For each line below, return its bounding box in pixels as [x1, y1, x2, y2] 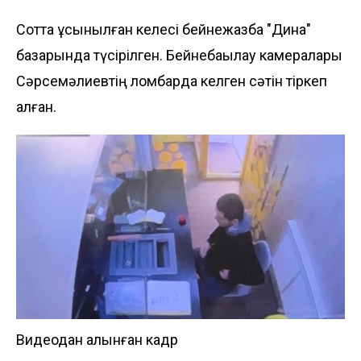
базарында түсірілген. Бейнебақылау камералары [16, 46, 342, 64]
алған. [16, 98, 56, 115]
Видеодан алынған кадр [16, 331, 178, 349]
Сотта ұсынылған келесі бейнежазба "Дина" [16, 20, 311, 38]
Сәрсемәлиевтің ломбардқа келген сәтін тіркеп [16, 72, 327, 89]
